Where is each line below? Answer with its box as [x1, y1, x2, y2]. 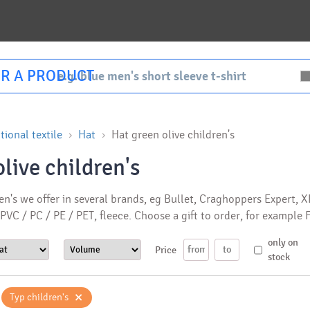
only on [267, 237, 298, 248]
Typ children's [10, 292, 69, 304]
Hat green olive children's [111, 128, 235, 141]
